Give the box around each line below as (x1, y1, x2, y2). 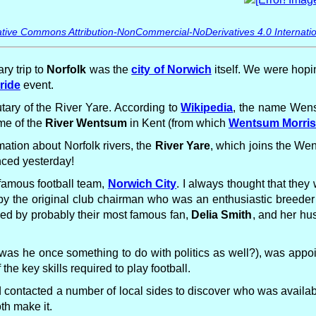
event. (20, 79, 54, 91)
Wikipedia (181, 102, 233, 114)
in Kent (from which (127, 117, 229, 129)
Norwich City (107, 178, 177, 190)
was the (86, 63, 132, 75)
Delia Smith (191, 209, 253, 221)
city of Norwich (131, 63, 212, 75)
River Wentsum (45, 117, 127, 129)
